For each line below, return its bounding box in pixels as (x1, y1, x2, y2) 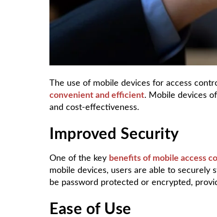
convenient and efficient (49, 91, 144, 100)
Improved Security (49, 126, 179, 142)
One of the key (49, 154, 109, 163)
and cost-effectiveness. (49, 103, 139, 112)
